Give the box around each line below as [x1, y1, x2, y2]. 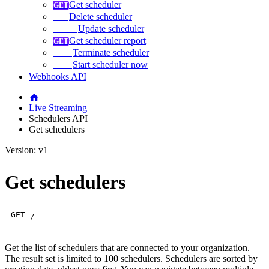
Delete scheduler [69, 11, 132, 22]
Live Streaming [29, 102, 87, 113]
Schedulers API [29, 113, 88, 124]
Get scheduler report [69, 35, 146, 46]
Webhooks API [29, 71, 86, 82]
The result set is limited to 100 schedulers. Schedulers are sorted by [5, 253, 258, 264]
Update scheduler [78, 23, 144, 34]
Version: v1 [5, 144, 48, 155]
